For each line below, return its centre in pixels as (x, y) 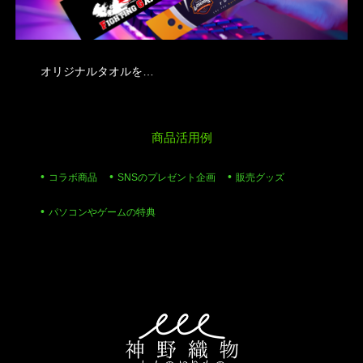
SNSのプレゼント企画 (167, 177)
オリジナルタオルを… (97, 71)
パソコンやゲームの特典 (102, 212)
